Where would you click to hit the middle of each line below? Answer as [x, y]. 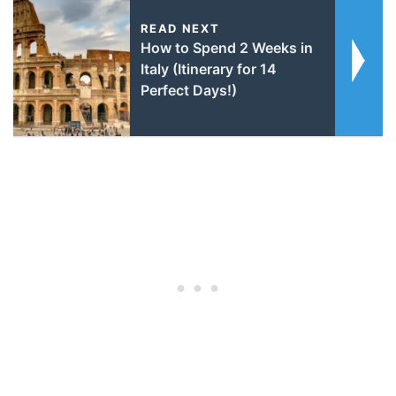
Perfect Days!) [188, 91]
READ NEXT [180, 29]
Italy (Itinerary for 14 [208, 69]
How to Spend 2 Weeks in [226, 48]
